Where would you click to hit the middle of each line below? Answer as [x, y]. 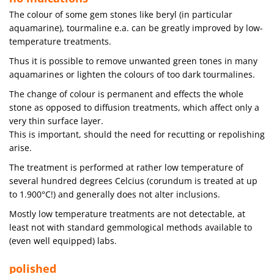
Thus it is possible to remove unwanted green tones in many [133, 61]
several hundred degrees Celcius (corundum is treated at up [133, 180]
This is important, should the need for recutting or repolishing [137, 134]
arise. [20, 147]
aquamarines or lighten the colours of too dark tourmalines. [132, 74]
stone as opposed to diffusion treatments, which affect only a [134, 107]
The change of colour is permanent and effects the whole [126, 94]
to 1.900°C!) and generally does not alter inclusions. [115, 194]
